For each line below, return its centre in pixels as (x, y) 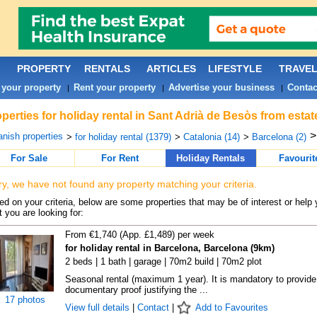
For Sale (29, 158)
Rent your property (114, 87)
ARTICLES (171, 69)
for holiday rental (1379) (123, 137)
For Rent (120, 158)
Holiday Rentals (211, 158)
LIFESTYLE (235, 69)
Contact (153, 307)
